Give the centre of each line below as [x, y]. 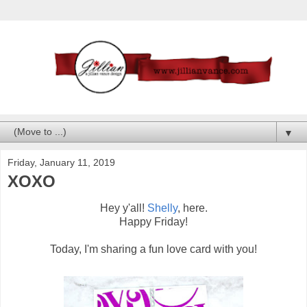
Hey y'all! [123, 208]
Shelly [162, 208]
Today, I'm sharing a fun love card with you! [153, 249]
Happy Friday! [153, 222]
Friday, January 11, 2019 [61, 162]
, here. [192, 208]
